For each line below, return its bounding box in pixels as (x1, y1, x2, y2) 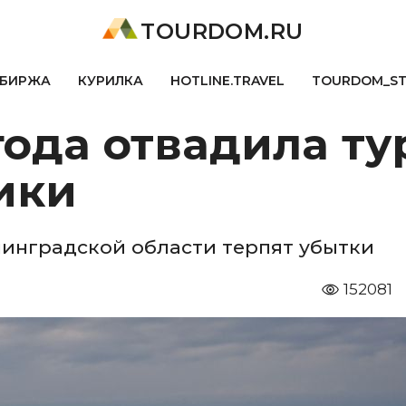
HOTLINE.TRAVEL (169, 72, 285, 89)
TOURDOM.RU (140, 18, 304, 44)
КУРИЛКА (77, 72, 143, 89)
